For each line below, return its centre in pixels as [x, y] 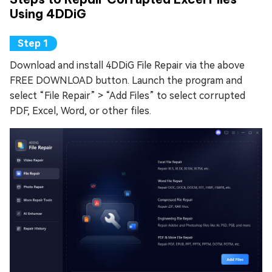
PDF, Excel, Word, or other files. [80, 110]
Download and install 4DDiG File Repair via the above [127, 65]
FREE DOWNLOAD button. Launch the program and [126, 80]
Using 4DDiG [48, 13]
